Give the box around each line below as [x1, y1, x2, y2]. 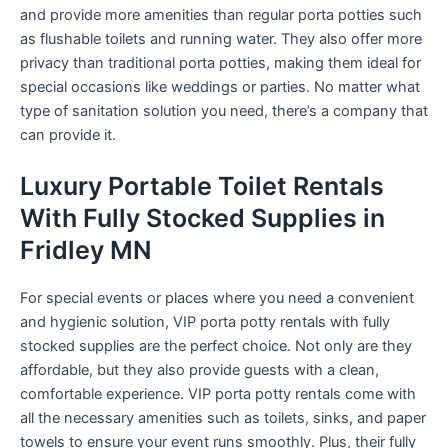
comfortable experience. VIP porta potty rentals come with [20, 385, 416, 404]
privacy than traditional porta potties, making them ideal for [20, 54, 421, 73]
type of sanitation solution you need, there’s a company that [20, 102, 428, 121]
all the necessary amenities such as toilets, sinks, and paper [20, 409, 426, 428]
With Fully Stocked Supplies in [20, 203, 385, 234]
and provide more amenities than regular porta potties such [20, 6, 422, 25]
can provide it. [20, 126, 116, 145]
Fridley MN [20, 235, 152, 266]
